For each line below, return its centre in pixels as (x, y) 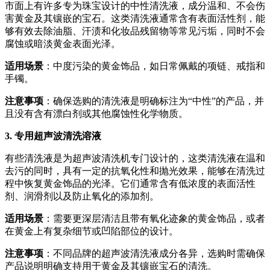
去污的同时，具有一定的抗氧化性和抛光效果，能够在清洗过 (135, 171)
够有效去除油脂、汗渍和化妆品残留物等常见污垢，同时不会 (135, 31)
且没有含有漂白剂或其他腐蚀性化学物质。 (96, 113)
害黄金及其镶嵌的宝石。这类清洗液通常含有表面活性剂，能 (135, 18)
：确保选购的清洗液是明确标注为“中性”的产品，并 (154, 101)
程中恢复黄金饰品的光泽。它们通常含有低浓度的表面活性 (130, 183)
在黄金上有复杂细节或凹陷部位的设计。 (92, 231)
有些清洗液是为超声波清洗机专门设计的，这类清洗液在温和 (135, 158)
